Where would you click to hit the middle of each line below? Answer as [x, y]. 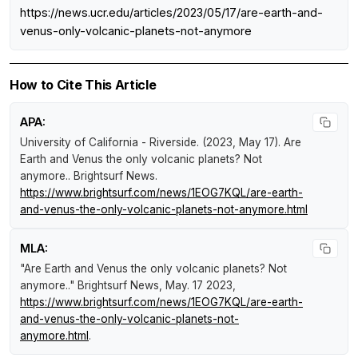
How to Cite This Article [83, 84]
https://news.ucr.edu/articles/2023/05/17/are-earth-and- [171, 12]
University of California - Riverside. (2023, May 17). [152, 142]
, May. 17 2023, [197, 285]
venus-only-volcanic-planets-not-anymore [136, 30]
